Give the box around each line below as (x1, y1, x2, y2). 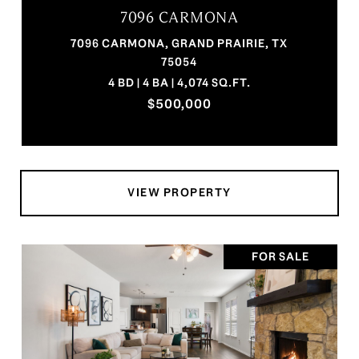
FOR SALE (252, 249, 309, 264)
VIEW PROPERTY (127, 185, 232, 200)
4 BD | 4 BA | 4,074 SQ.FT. (107, 75, 251, 91)
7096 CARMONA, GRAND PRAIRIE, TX (71, 36, 288, 51)
